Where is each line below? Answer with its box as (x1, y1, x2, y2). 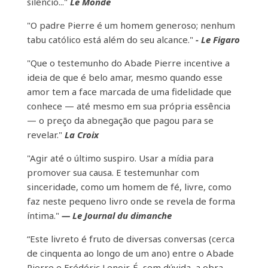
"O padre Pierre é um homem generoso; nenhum (26, 19, 235, 31)
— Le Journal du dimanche (61, 209, 172, 221)
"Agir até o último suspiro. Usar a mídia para (26, 151, 214, 164)
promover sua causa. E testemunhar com (26, 166, 199, 178)
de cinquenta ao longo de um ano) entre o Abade (26, 246, 234, 259)
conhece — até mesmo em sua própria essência (26, 99, 230, 112)
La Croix (62, 128, 99, 141)
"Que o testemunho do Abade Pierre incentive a (26, 56, 230, 69)
